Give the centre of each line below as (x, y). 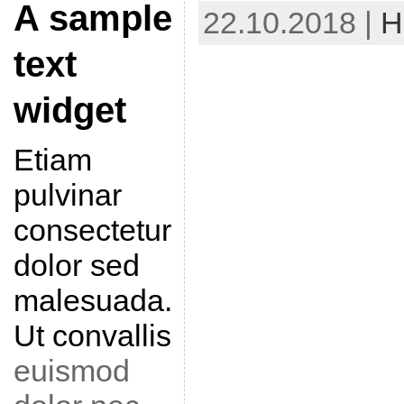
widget (69, 110)
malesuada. (92, 300)
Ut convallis (92, 335)
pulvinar (67, 195)
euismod (71, 371)
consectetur (92, 230)
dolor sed (76, 265)
